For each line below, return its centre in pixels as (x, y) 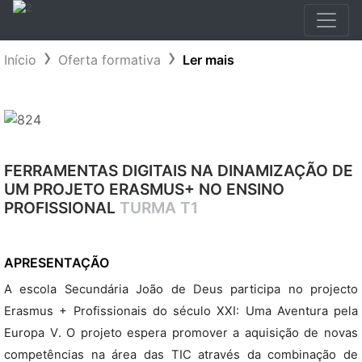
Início (20, 60)
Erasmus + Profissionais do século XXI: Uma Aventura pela (181, 311)
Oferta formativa (109, 60)
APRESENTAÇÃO (57, 263)
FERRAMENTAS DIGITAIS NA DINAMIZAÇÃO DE (179, 170)
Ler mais (208, 60)
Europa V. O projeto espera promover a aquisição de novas (181, 333)
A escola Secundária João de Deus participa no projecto (181, 289)
